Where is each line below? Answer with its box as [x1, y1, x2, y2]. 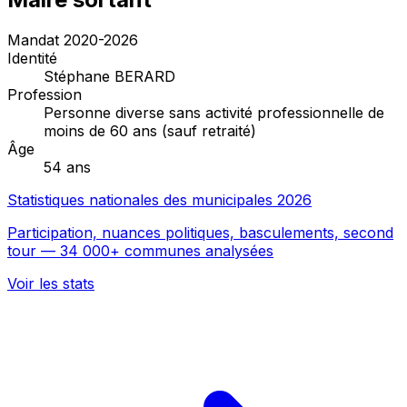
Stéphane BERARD [44, 66, 175, 85]
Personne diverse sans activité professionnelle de [44, 103, 384, 122]
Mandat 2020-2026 [7, 30, 138, 49]
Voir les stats [7, 273, 94, 293]
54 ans [44, 157, 91, 176]
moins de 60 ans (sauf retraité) [44, 121, 256, 140]
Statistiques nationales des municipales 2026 [7, 190, 312, 209]
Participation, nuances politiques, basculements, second [7, 223, 393, 242]
